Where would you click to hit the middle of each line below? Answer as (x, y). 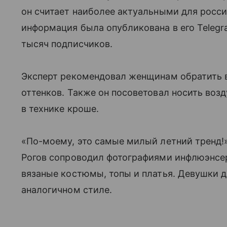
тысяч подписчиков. (67, 44)
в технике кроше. (60, 108)
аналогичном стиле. (67, 190)
